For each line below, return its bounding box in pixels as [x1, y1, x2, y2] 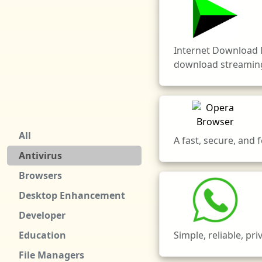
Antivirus [19, 149, 62, 162]
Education [19, 229, 66, 242]
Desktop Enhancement [19, 189, 125, 202]
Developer [19, 209, 65, 222]
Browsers [19, 169, 62, 182]
